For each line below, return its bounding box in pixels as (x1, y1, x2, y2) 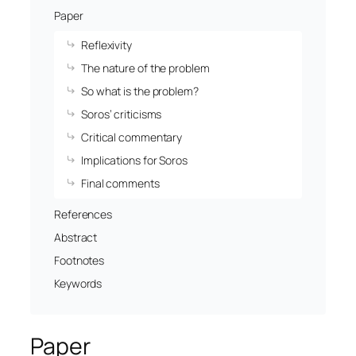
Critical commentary (81, 130, 183, 145)
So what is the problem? (81, 83, 199, 99)
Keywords (54, 276, 103, 292)
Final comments (81, 176, 160, 192)
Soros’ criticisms (81, 106, 162, 122)
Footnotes (54, 253, 105, 269)
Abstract (54, 230, 98, 246)
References (54, 207, 112, 222)
